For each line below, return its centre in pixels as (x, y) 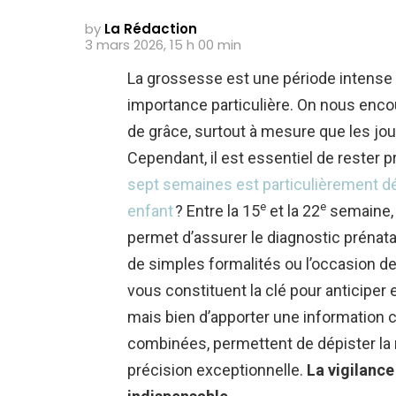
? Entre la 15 (217, 210)
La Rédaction (151, 28)
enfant (150, 210)
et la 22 (293, 210)
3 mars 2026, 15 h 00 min (163, 44)
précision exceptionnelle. (217, 369)
